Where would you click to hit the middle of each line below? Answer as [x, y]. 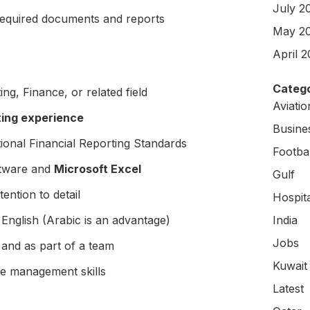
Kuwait [290, 266]
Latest [288, 289]
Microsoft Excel [98, 169]
